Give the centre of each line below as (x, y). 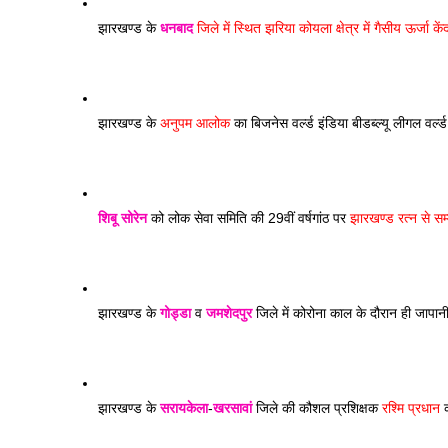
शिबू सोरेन (122, 218)
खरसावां (232, 408)
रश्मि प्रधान (411, 408)
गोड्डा (175, 313)
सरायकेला (184, 408)
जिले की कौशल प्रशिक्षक (317, 408)
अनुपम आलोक (195, 123)
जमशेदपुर (229, 313)
